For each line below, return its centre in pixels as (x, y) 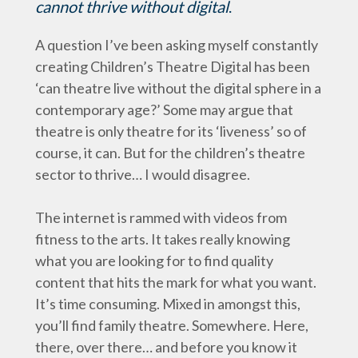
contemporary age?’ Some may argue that (164, 109)
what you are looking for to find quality (154, 261)
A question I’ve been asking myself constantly (177, 45)
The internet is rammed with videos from (161, 217)
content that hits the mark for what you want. (176, 282)
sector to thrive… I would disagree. (143, 174)
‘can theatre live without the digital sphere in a (178, 88)
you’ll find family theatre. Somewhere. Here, (172, 325)
